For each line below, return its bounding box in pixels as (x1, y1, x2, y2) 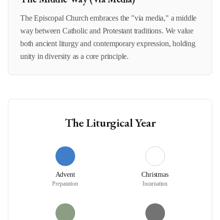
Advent (55, 171, 75, 178)
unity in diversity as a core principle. (20, 52, 129, 60)
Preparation (52, 180, 78, 187)
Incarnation (142, 180, 168, 187)
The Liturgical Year (64, 115, 156, 130)
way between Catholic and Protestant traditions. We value (20, 27, 194, 35)
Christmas (141, 171, 168, 178)
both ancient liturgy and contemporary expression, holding (20, 39, 195, 48)
